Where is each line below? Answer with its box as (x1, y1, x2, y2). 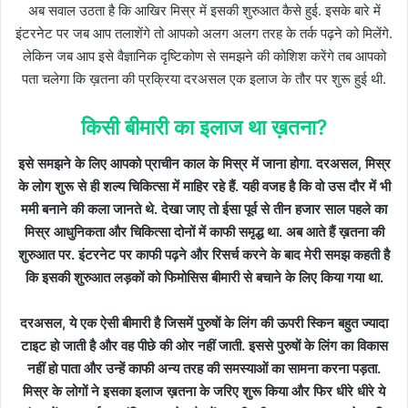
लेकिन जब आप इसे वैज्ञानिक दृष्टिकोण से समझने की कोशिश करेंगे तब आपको (22, 46, 386, 65)
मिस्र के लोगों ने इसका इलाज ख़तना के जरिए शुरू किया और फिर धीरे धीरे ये (23, 382, 385, 401)
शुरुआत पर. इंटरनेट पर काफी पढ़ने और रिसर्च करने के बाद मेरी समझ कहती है (18, 246, 390, 264)
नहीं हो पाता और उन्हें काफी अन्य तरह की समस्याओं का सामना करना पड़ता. (27, 360, 381, 378)
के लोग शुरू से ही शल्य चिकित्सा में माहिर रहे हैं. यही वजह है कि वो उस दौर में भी (17, 178, 391, 196)
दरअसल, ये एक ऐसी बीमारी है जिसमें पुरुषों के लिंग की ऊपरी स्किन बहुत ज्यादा (20, 314, 388, 332)
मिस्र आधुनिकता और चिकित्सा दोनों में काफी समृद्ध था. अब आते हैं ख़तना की (24, 223, 384, 241)
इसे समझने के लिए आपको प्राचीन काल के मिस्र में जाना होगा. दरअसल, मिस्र (17, 155, 391, 173)
